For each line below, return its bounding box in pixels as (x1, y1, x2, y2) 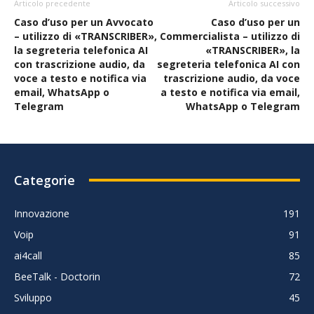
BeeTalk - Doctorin (14, 270, 100, 284)
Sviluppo (14, 291, 52, 305)
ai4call (14, 249, 42, 263)
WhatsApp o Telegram (186, 100, 300, 114)
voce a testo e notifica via (14, 71, 146, 86)
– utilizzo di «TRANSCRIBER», (14, 29, 157, 43)
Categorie (14, 172, 75, 189)
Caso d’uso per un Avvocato (14, 15, 153, 29)
